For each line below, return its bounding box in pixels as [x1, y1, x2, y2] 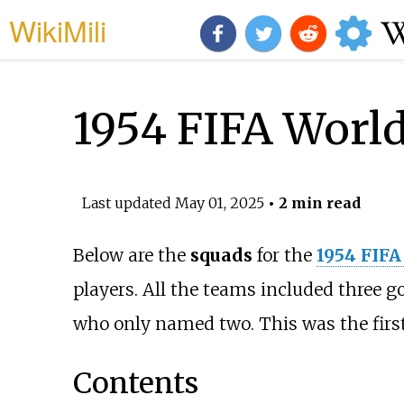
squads [189, 244, 252, 267]
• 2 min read [263, 193, 361, 212]
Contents [72, 364, 198, 401]
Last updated [81, 193, 175, 212]
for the [252, 244, 317, 267]
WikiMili [9, 9, 106, 50]
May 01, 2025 [174, 193, 264, 212]
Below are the [72, 244, 190, 267]
